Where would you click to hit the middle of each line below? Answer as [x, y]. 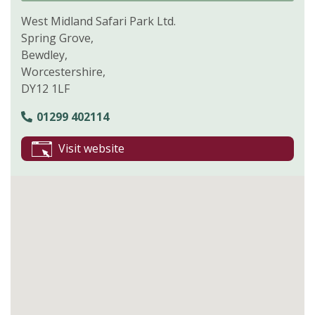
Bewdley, [44, 54]
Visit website [91, 148]
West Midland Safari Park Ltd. [98, 21]
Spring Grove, [57, 38]
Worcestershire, [63, 71]
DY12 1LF [45, 88]
